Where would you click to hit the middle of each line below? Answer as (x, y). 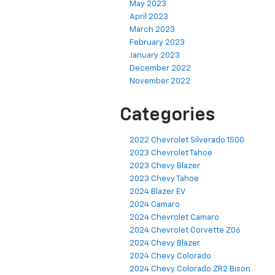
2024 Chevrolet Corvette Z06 (185, 231)
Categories (167, 116)
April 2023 (149, 17)
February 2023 (157, 43)
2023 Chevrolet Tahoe (171, 153)
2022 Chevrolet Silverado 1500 (187, 141)
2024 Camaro (155, 205)
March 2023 (152, 30)
